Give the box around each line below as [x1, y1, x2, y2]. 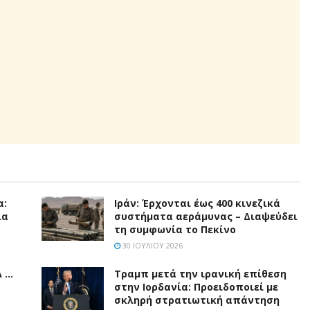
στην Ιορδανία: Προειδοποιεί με [114, 280, 278, 293]
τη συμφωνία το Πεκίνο [114, 222, 236, 236]
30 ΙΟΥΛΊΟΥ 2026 [120, 239, 183, 250]
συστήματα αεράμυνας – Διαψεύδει [114, 209, 298, 223]
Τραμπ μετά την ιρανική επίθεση [114, 266, 286, 280]
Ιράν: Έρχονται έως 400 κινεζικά [114, 196, 280, 210]
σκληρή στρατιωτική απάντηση [114, 293, 280, 307]
